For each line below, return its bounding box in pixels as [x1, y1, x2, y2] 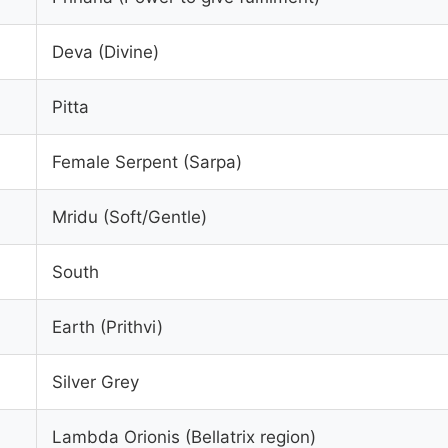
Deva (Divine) [51, 41, 159, 62]
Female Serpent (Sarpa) [51, 151, 242, 172]
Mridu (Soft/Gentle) [51, 206, 207, 227]
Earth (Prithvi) [51, 316, 163, 337]
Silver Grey [51, 371, 139, 392]
